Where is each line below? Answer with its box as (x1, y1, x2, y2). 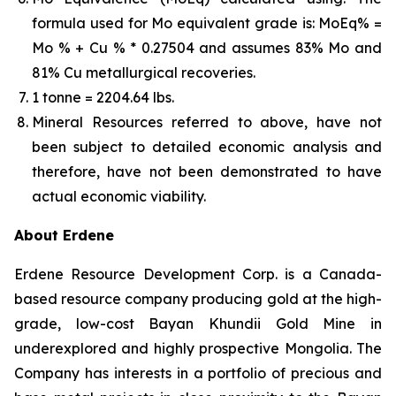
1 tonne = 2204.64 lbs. (32, 88, 174, 106)
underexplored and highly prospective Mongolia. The (14, 339, 382, 357)
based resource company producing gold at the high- (14, 290, 382, 308)
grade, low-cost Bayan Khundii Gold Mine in (14, 315, 382, 332)
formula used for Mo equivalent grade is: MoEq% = (32, 14, 382, 32)
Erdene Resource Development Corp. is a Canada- (14, 265, 382, 283)
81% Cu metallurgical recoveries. (32, 64, 255, 81)
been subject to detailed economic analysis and (32, 138, 382, 156)
